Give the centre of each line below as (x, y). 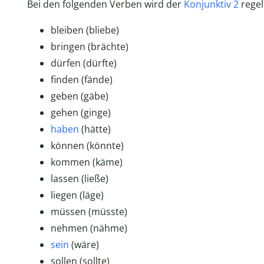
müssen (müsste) (89, 212)
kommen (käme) (86, 162)
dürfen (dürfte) (83, 63)
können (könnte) (87, 146)
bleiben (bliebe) (85, 30)
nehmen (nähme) (89, 228)
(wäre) (84, 245)
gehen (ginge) (80, 113)
